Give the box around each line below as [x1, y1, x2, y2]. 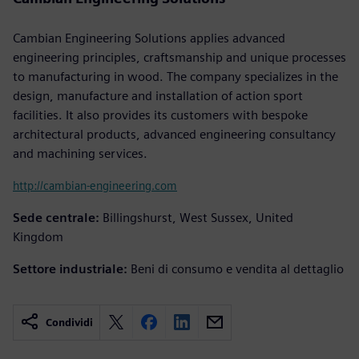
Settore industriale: [13, 260, 127, 276]
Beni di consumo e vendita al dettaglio [131, 260, 344, 276]
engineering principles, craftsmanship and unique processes [13, 49, 346, 65]
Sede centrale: [13, 209, 99, 225]
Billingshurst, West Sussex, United [103, 209, 293, 225]
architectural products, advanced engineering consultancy [13, 126, 336, 142]
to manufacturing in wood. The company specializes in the [13, 68, 338, 84]
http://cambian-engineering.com [13, 178, 177, 192]
